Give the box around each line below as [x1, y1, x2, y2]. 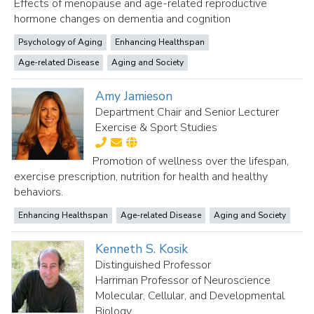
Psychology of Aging [18, 36, 102, 48]
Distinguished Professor [95, 257, 212, 273]
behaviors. [14, 184, 63, 200]
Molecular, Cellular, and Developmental [95, 288, 285, 303]
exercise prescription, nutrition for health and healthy [14, 169, 268, 184]
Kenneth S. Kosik [95, 240, 189, 257]
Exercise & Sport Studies [95, 120, 218, 135]
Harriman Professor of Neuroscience [95, 273, 271, 288]
